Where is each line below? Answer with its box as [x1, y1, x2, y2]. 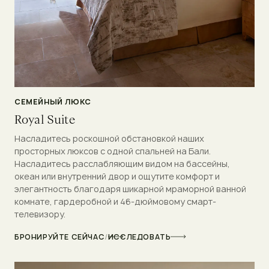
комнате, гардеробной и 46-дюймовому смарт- [14, 195, 216, 207]
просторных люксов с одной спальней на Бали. [14, 145, 211, 157]
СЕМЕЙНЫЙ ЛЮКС [14, 96, 91, 107]
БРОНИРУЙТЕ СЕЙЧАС [14, 231, 105, 242]
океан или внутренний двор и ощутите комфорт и [14, 170, 220, 182]
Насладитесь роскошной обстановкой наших [14, 132, 204, 144]
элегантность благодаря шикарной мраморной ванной [14, 183, 246, 195]
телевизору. [14, 208, 65, 220]
